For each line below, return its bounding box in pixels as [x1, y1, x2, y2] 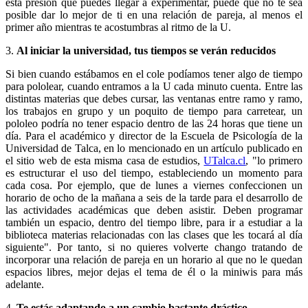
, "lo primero [245, 154, 303, 166]
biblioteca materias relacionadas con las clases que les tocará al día [5, 228, 302, 241]
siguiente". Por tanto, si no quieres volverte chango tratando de [5, 241, 302, 253]
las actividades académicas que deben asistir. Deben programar [5, 203, 302, 216]
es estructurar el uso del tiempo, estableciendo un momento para [5, 166, 302, 179]
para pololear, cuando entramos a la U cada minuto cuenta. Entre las [5, 80, 302, 92]
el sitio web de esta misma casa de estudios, [5, 154, 204, 166]
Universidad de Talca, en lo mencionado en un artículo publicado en [5, 142, 302, 154]
